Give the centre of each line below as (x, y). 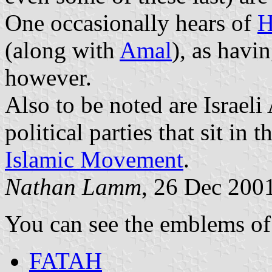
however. (48, 77)
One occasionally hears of (131, 22)
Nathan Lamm (73, 186)
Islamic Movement (94, 159)
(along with (62, 50)
